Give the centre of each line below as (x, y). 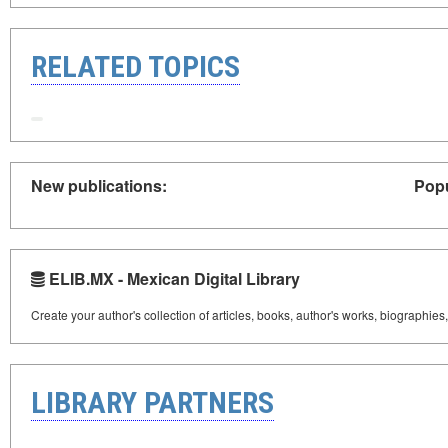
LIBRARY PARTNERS (152, 402)
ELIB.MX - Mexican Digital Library (172, 278)
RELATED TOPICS (135, 67)
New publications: (99, 185)
